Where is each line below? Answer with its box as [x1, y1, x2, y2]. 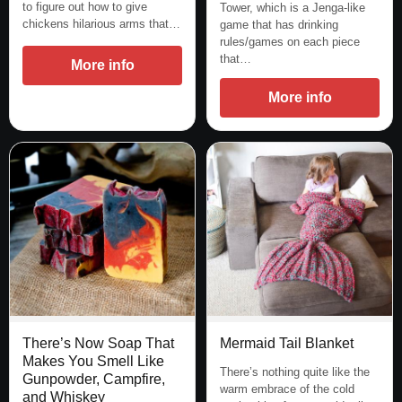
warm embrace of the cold [220, 381, 354, 396]
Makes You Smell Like [22, 354, 164, 370]
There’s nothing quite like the [220, 364, 370, 379]
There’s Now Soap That [22, 336, 174, 352]
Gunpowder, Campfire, [22, 371, 165, 388]
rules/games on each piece [220, 35, 360, 49]
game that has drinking [220, 18, 338, 32]
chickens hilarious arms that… [22, 17, 180, 31]
